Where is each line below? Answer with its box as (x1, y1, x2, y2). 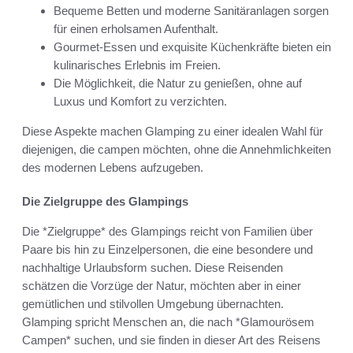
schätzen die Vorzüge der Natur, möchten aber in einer (22, 278, 301, 292)
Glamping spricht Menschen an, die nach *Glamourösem (22, 314, 314, 329)
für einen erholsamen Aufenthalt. (54, 21, 218, 35)
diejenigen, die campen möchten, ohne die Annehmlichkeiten (22, 142, 331, 156)
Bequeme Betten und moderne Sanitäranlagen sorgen (54, 3, 329, 17)
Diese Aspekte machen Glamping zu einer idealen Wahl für (22, 124, 323, 138)
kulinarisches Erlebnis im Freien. (54, 58, 221, 72)
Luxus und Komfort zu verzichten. (54, 94, 227, 108)
